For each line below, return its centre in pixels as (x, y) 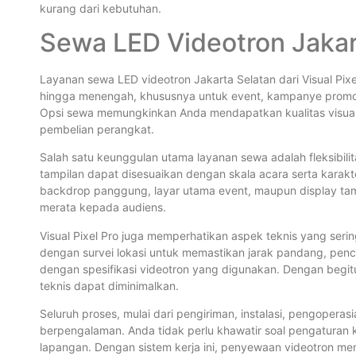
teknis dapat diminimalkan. (109, 285)
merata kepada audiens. (103, 207)
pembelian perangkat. (97, 130)
